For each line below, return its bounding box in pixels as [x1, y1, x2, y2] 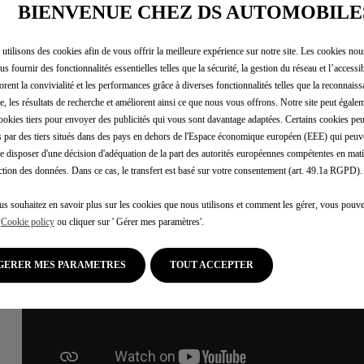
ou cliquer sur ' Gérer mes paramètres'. [54, 215, 204, 227]
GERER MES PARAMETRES [4, 258, 126, 271]
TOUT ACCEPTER [170, 258, 253, 271]
